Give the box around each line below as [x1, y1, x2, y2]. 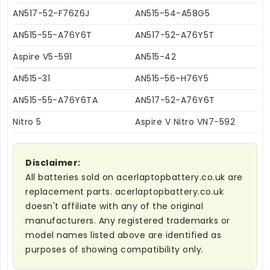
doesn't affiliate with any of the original [25, 200, 203, 213]
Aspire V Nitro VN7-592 [135, 116, 235, 128]
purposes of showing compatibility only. [25, 243, 204, 256]
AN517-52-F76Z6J [13, 7, 90, 20]
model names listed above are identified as [25, 229, 221, 242]
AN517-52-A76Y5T [135, 29, 215, 42]
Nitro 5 [13, 116, 42, 128]
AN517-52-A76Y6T [135, 94, 215, 107]
